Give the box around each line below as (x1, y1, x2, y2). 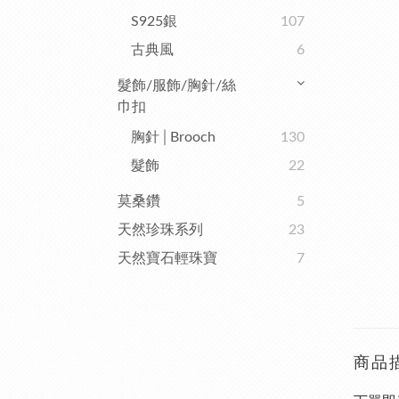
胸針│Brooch (131, 130, 216, 144)
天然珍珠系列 (118, 223, 203, 237)
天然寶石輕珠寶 (118, 251, 217, 265)
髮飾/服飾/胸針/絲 (118, 78, 236, 93)
